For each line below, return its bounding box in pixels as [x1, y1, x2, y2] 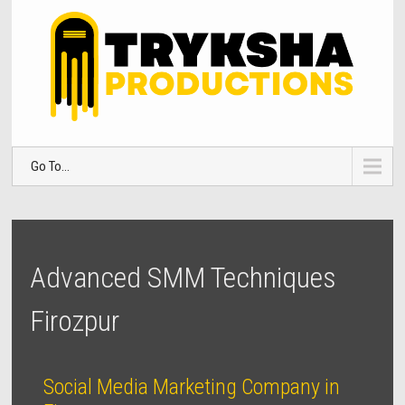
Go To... [31, 158, 71, 175]
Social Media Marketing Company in [43, 374, 341, 400]
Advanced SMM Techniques [30, 260, 337, 296]
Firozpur [30, 304, 120, 339]
